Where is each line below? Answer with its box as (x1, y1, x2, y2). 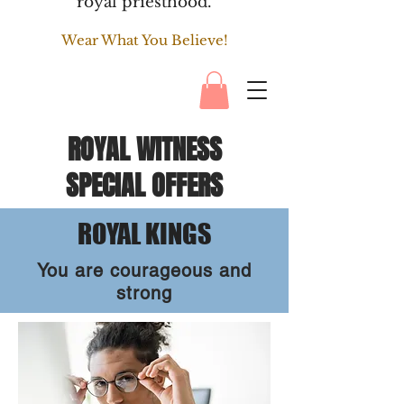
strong (116, 282, 172, 304)
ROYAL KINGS (77, 217, 212, 250)
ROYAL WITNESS (67, 130, 222, 170)
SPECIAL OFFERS (66, 166, 223, 206)
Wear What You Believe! (60, 32, 228, 49)
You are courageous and (37, 260, 252, 281)
